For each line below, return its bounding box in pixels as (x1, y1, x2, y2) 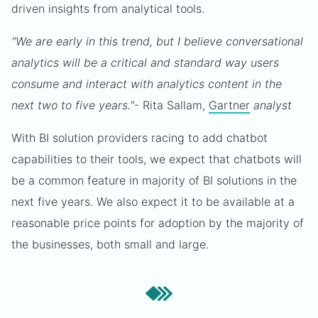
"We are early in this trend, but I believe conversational (11, 34, 303, 48)
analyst (250, 98, 292, 112)
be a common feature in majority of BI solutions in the (11, 173, 297, 187)
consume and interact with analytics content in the (11, 77, 282, 91)
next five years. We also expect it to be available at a (11, 194, 295, 209)
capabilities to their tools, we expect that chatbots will (11, 152, 302, 166)
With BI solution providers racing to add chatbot (11, 131, 268, 145)
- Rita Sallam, (134, 98, 209, 112)
